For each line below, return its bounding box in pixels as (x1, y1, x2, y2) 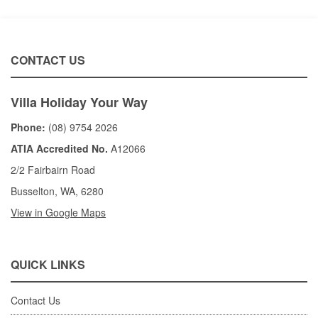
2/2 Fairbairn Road (11, 162, 95, 177)
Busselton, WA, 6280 (11, 183, 104, 198)
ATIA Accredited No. (11, 141, 108, 155)
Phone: (11, 119, 45, 134)
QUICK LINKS (11, 256, 85, 273)
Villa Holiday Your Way (11, 92, 148, 111)
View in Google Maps (11, 204, 106, 219)
